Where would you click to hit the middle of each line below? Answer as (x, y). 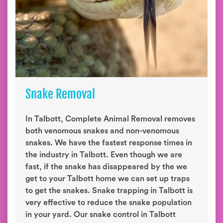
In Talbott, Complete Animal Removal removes (110, 119)
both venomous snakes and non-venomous (102, 131)
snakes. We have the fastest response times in (109, 143)
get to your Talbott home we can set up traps (108, 179)
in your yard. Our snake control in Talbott (101, 215)
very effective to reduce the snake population (109, 203)
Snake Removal (60, 94)
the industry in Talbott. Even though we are (104, 155)
